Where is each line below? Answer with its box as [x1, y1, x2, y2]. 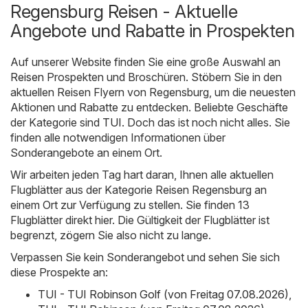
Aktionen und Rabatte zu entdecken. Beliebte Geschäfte [10, 100, 288, 114]
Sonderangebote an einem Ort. [10, 145, 162, 159]
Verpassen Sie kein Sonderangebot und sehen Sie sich [10, 250, 280, 264]
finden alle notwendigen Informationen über [10, 130, 225, 144]
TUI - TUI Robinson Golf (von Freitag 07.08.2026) [38, 287, 289, 301]
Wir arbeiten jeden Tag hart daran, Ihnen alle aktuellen [10, 167, 274, 181]
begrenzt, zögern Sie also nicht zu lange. [10, 228, 211, 242]
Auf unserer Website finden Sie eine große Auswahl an [10, 54, 280, 69]
